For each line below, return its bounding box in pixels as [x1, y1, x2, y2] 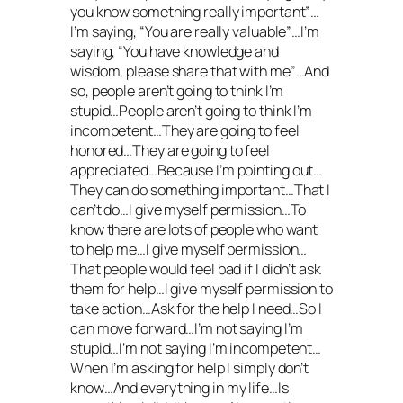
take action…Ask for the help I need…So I [70, 299, 322, 319]
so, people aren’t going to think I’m [70, 81, 284, 102]
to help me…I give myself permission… [70, 239, 308, 260]
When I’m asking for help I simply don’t [70, 358, 309, 379]
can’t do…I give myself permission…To [70, 200, 307, 220]
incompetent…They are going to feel [70, 121, 300, 141]
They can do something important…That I [70, 180, 331, 201]
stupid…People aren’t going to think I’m [70, 101, 313, 121]
